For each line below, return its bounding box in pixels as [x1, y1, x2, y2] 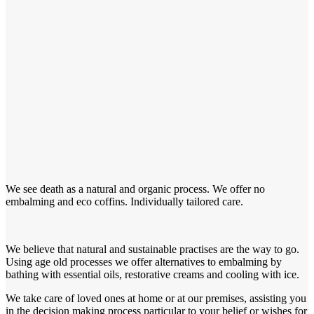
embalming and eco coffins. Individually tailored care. [6, 195, 243, 207]
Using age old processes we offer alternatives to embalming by [6, 255, 282, 268]
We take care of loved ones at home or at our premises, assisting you [6, 292, 306, 304]
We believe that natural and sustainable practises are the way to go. [6, 243, 299, 255]
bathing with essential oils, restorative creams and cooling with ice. [6, 268, 299, 280]
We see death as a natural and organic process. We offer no [6, 182, 265, 195]
